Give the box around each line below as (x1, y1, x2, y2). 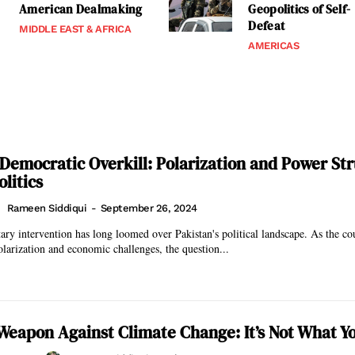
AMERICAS (248, 40, 300, 52)
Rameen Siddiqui (6, 202, 86, 215)
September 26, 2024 (100, 202, 197, 215)
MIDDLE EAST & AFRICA (19, 23, 131, 35)
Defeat (248, 17, 288, 34)
